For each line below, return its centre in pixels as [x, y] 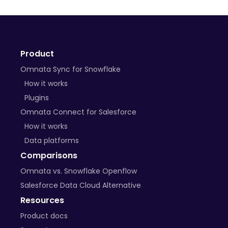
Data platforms [52, 140]
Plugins [37, 98]
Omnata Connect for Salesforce [78, 112]
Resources [42, 200]
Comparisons [49, 155]
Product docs [44, 216]
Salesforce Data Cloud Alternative [81, 185]
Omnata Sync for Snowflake [70, 69]
